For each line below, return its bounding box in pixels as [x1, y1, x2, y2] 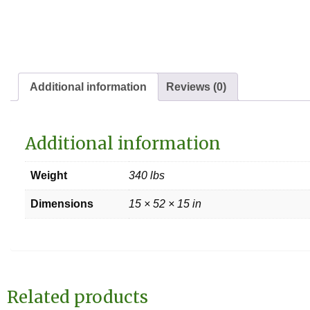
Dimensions [30, 197, 93, 210]
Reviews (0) [166, 80, 226, 93]
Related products [7, 286, 148, 309]
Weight [30, 169, 67, 181]
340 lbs [129, 169, 165, 181]
